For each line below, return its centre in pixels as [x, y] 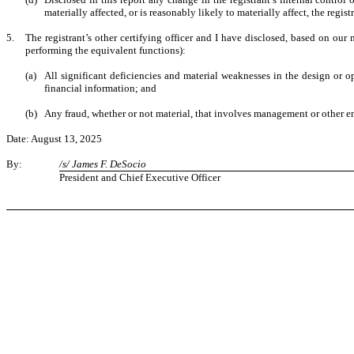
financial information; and [100, 88]
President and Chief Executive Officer [140, 177]
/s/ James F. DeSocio [103, 164]
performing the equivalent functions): [105, 50]
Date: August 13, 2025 [54, 139]
